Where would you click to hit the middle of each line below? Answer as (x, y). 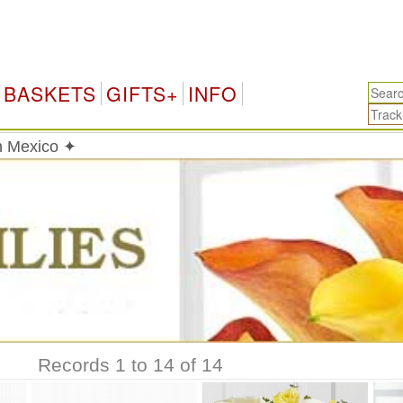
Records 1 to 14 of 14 (130, 365)
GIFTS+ (142, 94)
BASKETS (49, 94)
